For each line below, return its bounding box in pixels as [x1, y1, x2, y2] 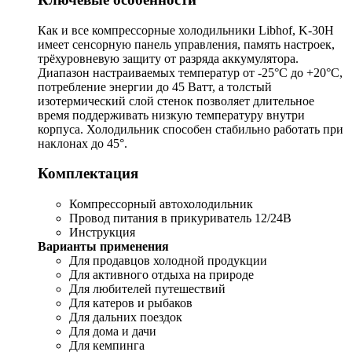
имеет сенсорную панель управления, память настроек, [38, 37, 335, 51]
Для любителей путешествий [69, 282, 225, 296]
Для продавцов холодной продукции [69, 254, 267, 268]
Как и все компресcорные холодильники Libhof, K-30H [38, 23, 334, 37]
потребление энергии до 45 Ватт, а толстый [38, 79, 272, 93]
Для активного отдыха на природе [69, 268, 254, 282]
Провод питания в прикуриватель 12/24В [69, 211, 291, 225]
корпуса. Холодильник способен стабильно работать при [38, 122, 343, 136]
